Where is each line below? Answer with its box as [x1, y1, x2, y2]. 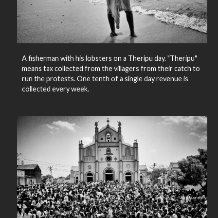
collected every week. [21, 85, 89, 93]
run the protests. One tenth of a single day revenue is [21, 74, 188, 83]
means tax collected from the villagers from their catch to [21, 64, 200, 73]
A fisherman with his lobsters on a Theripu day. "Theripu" [21, 54, 197, 63]
